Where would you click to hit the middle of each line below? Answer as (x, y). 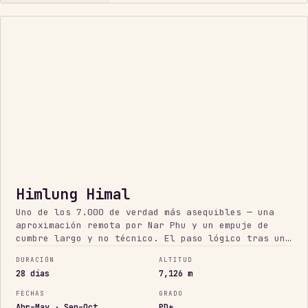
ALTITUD (176, 260)
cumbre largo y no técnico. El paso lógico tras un (151, 238)
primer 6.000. (52, 251)
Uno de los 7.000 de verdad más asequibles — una (145, 212)
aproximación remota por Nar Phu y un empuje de (142, 225)
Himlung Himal (73, 194)
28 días (33, 274)
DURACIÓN (35, 260)
